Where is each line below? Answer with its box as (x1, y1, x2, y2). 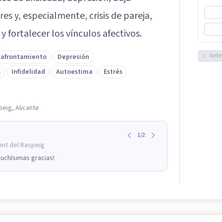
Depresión (57, 52, 89, 62)
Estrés (104, 66, 122, 77)
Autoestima (56, 66, 93, 77)
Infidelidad (11, 66, 45, 77)
